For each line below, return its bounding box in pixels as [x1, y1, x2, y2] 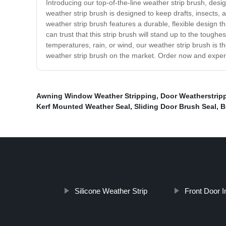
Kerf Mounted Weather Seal [36, 102, 130, 111]
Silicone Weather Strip [74, 187, 147, 196]
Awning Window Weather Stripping [36, 92, 156, 100]
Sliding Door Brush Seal [134, 102, 216, 111]
